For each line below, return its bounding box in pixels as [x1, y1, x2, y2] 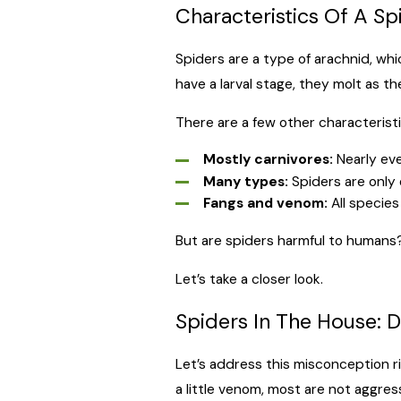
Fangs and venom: [202, 193, 328, 212]
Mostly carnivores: [202, 150, 333, 169]
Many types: [202, 172, 288, 191]
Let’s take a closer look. [175, 270, 323, 289]
